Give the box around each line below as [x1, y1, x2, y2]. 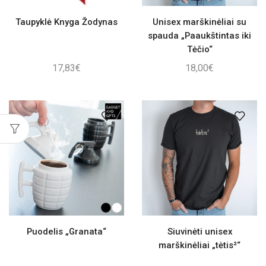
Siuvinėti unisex [167, 226, 232, 237]
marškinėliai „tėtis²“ [159, 239, 240, 251]
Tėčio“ [186, 43, 213, 55]
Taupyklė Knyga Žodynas [15, 16, 118, 27]
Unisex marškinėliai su [153, 16, 246, 27]
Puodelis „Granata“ [27, 226, 106, 237]
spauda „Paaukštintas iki [148, 30, 251, 41]
